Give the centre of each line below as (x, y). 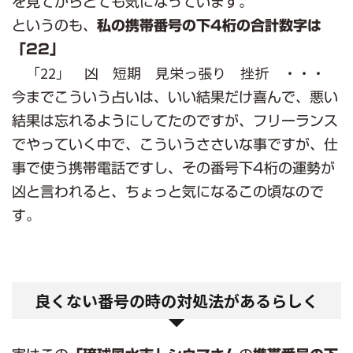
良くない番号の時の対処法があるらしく (176, 301)
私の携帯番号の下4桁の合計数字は (209, 25)
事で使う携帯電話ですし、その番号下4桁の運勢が (173, 168)
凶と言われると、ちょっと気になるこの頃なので (168, 191)
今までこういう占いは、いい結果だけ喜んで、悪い (175, 97)
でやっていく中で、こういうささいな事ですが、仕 (175, 144)
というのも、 (54, 25)
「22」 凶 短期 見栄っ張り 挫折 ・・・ (176, 72)
